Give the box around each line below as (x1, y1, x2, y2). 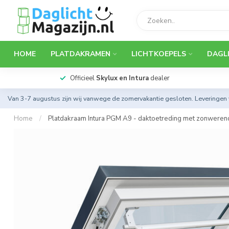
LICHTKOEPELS (131, 49, 186, 59)
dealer (149, 74, 170, 83)
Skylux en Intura (96, 74, 149, 83)
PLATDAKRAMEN (51, 49, 110, 59)
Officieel (70, 74, 96, 83)
